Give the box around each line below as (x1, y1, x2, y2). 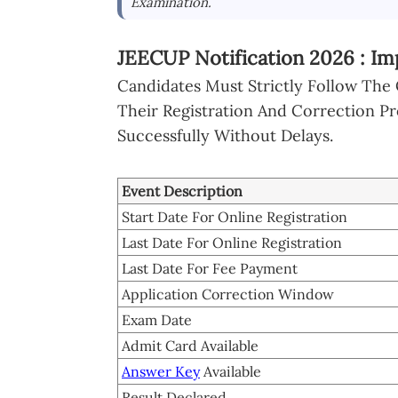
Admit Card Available (122, 336, 259, 354)
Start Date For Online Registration (122, 207, 347, 226)
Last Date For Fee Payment (122, 259, 298, 277)
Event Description (122, 181, 243, 200)
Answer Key (122, 362, 200, 380)
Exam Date (122, 310, 192, 329)
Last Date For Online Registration (122, 233, 342, 251)
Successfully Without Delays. (117, 124, 333, 146)
